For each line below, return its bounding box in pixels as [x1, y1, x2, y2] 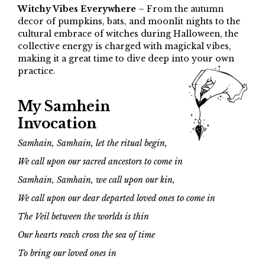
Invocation [18, 115, 96, 132]
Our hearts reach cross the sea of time [18, 230, 155, 241]
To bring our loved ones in [18, 248, 117, 259]
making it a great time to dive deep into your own [18, 53, 234, 64]
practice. [18, 66, 56, 77]
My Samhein [18, 98, 110, 115]
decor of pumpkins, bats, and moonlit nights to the [18, 16, 240, 27]
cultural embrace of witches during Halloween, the [18, 28, 238, 40]
